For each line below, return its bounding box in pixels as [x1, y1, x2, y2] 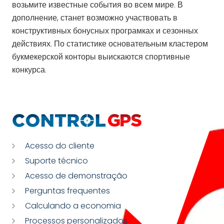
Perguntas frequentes [25, 185, 110, 197]
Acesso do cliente [25, 140, 94, 152]
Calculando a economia [25, 200, 121, 212]
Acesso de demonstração [25, 170, 127, 182]
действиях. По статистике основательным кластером [12, 37, 208, 49]
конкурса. [12, 63, 46, 75]
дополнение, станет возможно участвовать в [12, 11, 177, 23]
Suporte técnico [25, 155, 88, 167]
